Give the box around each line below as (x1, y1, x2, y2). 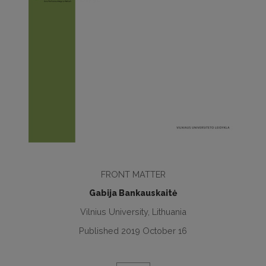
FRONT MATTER (100, 169, 166, 179)
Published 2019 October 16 (79, 226, 187, 236)
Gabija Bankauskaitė (89, 188, 177, 198)
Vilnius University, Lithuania (80, 207, 186, 217)
